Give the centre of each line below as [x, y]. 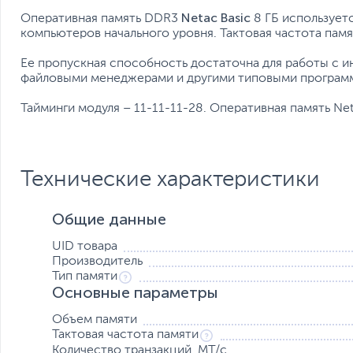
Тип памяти [85, 276]
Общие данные [109, 219]
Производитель [97, 261]
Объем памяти [95, 320]
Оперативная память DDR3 [101, 19]
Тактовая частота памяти [125, 334]
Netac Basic [216, 17]
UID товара [85, 246]
